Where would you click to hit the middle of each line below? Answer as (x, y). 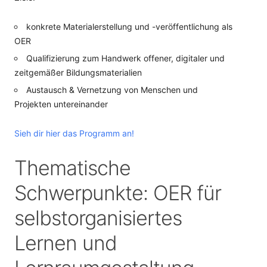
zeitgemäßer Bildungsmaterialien (78, 72)
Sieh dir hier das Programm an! (74, 133)
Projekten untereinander (61, 104)
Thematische (72, 168)
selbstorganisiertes (98, 218)
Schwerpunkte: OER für (118, 193)
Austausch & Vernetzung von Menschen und (112, 90)
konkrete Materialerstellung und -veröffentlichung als (129, 27)
